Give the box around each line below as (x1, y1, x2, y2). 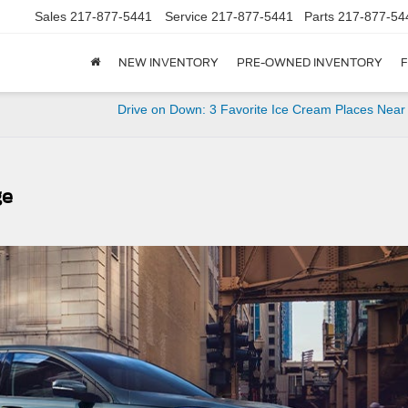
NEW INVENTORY (118, 56, 219, 70)
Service (165, 9, 208, 25)
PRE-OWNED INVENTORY (237, 56, 382, 70)
